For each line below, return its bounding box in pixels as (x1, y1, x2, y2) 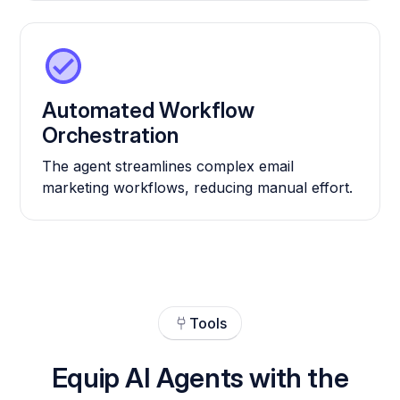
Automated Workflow (42, 96, 255, 123)
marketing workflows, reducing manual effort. (42, 178, 354, 196)
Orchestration (42, 121, 179, 148)
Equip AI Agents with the (51, 361, 349, 394)
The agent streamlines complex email (42, 156, 295, 175)
